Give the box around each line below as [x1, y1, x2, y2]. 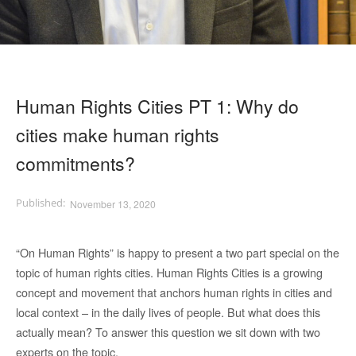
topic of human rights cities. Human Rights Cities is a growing [16, 264, 323, 281]
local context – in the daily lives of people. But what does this [16, 304, 320, 321]
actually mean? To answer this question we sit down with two [16, 323, 320, 341]
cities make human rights [16, 121, 219, 148]
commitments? [16, 149, 135, 176]
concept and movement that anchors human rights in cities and [16, 284, 332, 301]
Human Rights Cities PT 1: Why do [16, 92, 299, 119]
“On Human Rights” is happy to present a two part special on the [16, 244, 339, 261]
